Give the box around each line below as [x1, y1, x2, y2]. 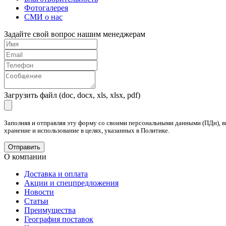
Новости [24, 188, 54, 197]
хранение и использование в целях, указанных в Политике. [4, 127, 169, 135]
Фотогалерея [24, 4, 68, 13]
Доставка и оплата [24, 169, 88, 179]
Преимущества [24, 206, 76, 215]
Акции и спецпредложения [24, 179, 119, 188]
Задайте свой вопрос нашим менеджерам [4, 30, 145, 39]
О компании [4, 152, 46, 161]
